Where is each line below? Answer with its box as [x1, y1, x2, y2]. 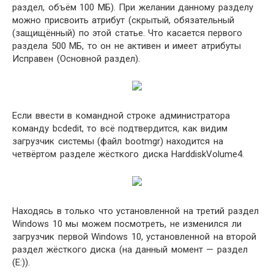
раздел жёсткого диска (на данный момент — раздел [12, 244, 248, 255]
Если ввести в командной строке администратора [12, 110, 230, 121]
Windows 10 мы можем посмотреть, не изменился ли [12, 218, 242, 229]
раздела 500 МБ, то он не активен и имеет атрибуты [12, 40, 241, 51]
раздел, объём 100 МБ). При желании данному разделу [12, 2, 253, 13]
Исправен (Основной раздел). [12, 53, 140, 64]
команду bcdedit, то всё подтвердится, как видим [12, 123, 228, 134]
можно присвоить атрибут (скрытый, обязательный [12, 15, 234, 26]
